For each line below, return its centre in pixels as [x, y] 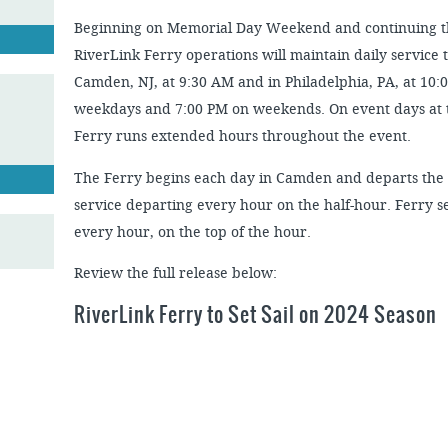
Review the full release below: [178, 273]
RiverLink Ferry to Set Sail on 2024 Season [256, 315]
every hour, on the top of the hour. [193, 232]
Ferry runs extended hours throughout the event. [243, 137]
